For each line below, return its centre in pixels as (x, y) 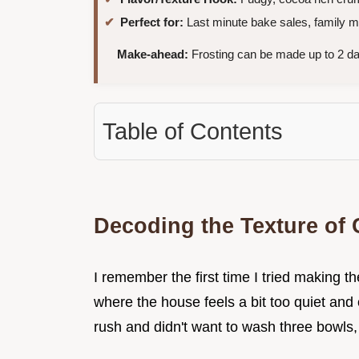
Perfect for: (152, 22)
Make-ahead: (153, 54)
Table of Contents (193, 132)
